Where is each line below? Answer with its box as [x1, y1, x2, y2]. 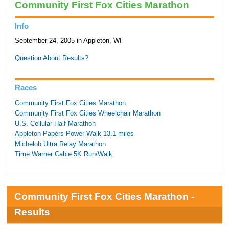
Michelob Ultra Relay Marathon [14, 140, 106, 148]
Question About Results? [14, 55, 88, 62]
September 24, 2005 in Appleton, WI [14, 37, 122, 45]
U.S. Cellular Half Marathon [14, 120, 96, 127]
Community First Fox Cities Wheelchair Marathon [14, 109, 161, 117]
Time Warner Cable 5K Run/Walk [14, 150, 112, 158]
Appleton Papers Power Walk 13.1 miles [14, 130, 134, 138]
